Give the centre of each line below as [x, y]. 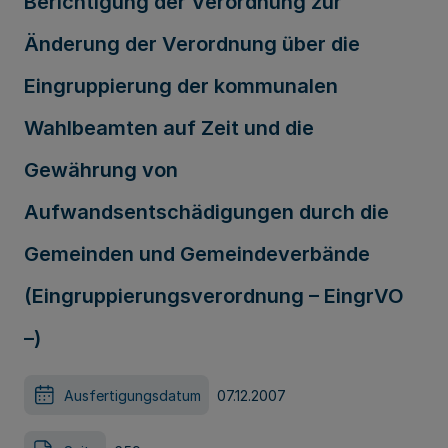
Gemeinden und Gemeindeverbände [197, 254]
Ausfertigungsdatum [132, 395]
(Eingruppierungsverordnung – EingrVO [214, 296]
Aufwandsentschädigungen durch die [206, 212]
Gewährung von [101, 170]
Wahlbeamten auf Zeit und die [169, 128]
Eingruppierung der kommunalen [181, 86]
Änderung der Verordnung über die [192, 44]
